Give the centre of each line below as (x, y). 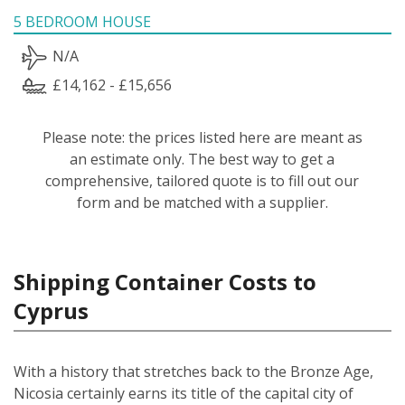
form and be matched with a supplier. (202, 202)
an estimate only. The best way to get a (202, 159)
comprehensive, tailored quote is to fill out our (202, 180)
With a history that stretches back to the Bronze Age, (193, 371)
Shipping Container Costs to (165, 281)
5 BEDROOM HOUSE (82, 21)
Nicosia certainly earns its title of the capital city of (184, 393)
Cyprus (51, 310)
